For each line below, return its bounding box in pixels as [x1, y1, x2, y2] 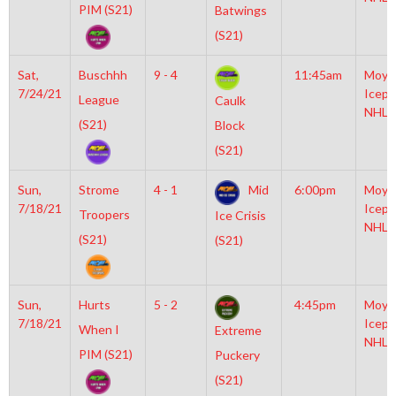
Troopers [78, 207, 130, 222]
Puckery [214, 347, 260, 363]
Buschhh [78, 67, 127, 82]
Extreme [214, 323, 262, 339]
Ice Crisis [214, 208, 266, 224]
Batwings [214, 3, 267, 19]
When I [78, 322, 119, 337]
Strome [78, 182, 119, 197]
